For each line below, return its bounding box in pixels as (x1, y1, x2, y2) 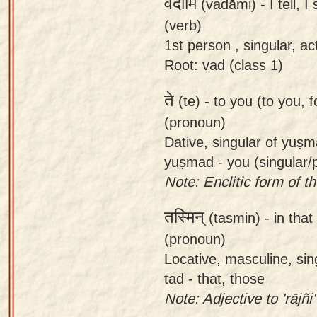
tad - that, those (164, 270, 265, 287)
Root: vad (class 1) (164, 56, 283, 73)
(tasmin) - (204, 209, 274, 226)
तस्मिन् (164, 207, 204, 227)
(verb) (164, 16, 202, 33)
